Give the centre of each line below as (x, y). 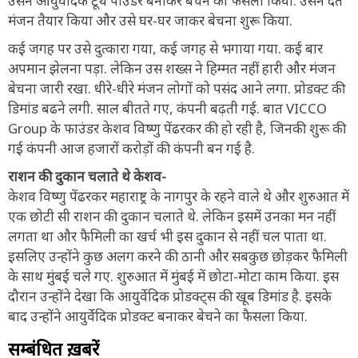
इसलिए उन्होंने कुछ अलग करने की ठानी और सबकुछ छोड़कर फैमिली (178, 256)
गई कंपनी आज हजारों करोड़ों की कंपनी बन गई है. (131, 148)
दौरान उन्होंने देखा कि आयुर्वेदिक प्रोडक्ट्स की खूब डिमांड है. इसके (170, 296)
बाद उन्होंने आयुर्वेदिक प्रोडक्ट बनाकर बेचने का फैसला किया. (158, 316)
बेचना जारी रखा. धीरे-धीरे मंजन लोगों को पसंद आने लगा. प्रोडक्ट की (177, 88)
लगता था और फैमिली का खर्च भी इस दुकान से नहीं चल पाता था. (167, 236)
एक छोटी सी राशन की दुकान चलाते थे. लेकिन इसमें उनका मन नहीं (172, 216)
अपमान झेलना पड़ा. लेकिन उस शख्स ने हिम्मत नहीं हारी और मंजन (172, 68)
